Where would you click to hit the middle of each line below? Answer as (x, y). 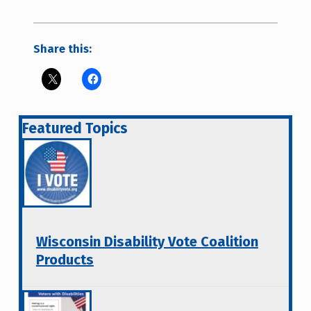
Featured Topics (75, 128)
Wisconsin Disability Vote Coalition (147, 241)
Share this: (62, 49)
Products (65, 259)
